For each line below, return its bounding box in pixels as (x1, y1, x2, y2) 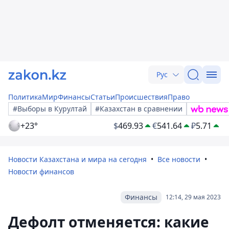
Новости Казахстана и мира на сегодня (8, 154, 147, 164)
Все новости (157, 154, 200, 164)
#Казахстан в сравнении (95, 104, 182, 113)
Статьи (90, 92, 115, 102)
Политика (8, 92, 42, 102)
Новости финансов (8, 167, 74, 176)
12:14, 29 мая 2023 (166, 193, 221, 201)
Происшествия (115, 92, 168, 102)
